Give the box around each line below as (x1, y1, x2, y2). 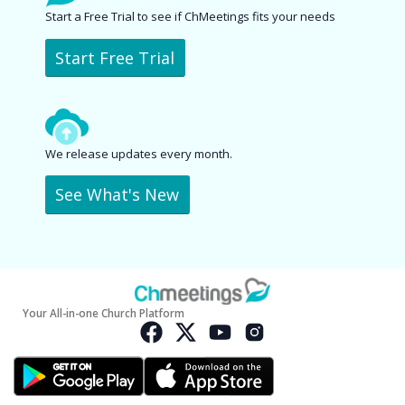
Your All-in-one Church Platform (23, 305, 184, 320)
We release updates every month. (44, 145, 232, 162)
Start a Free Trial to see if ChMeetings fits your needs (44, 8, 335, 25)
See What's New (55, 184, 180, 206)
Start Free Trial (55, 47, 175, 70)
